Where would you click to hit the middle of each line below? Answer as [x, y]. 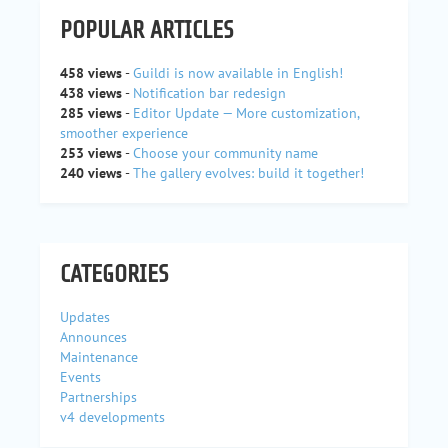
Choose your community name [225, 152]
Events [80, 376]
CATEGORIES [114, 274]
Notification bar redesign [209, 92]
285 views [91, 112]
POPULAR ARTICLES [147, 30]
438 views [91, 92]
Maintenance [99, 356]
